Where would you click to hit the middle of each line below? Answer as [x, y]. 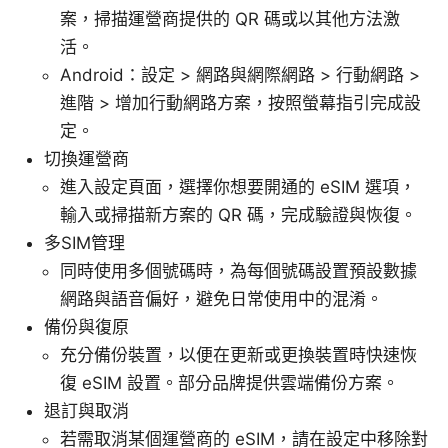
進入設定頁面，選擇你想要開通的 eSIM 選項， [238, 186]
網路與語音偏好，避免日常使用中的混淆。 [221, 298]
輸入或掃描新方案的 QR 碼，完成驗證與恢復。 [238, 214]
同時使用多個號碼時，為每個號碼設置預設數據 [238, 270]
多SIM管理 [84, 242]
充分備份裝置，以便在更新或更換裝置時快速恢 [238, 354]
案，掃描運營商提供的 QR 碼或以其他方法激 [230, 18]
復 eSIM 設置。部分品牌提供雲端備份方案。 [229, 382]
